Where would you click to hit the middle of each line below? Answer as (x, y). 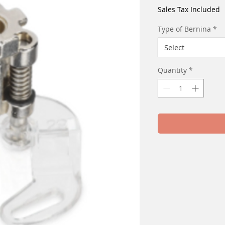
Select (174, 47)
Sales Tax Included (189, 10)
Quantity (172, 70)
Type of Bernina (184, 29)
